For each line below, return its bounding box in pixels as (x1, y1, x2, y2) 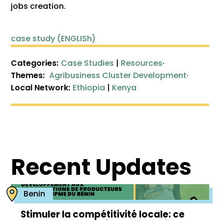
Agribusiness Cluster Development (49, 70, 187, 81)
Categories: (11, 57, 59, 69)
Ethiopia (73, 82, 106, 93)
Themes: (11, 70, 47, 81)
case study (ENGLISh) (11, 33, 96, 44)
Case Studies (61, 57, 114, 69)
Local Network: (11, 82, 71, 93)
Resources (121, 57, 163, 69)
